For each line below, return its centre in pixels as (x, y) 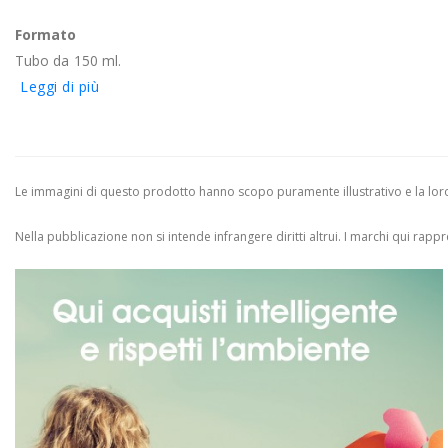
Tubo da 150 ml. (68, 60)
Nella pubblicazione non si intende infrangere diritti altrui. (179, 236)
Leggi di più (59, 86)
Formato (46, 34)
